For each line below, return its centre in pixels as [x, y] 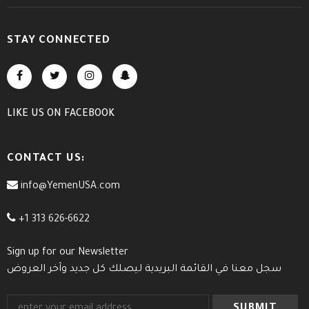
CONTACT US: [46, 159]
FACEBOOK [89, 114]
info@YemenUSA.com [69, 187]
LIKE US [27, 114]
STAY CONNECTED [59, 41]
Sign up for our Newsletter [68, 253]
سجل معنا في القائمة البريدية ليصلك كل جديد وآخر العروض [144, 269]
